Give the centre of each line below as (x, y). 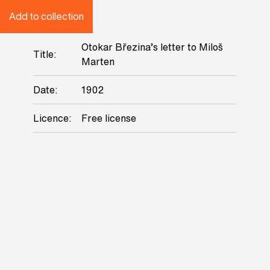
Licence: (52, 118)
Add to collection (46, 16)
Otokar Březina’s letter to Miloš (152, 47)
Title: (45, 54)
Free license (108, 118)
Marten (98, 61)
